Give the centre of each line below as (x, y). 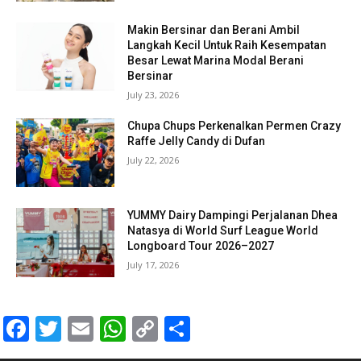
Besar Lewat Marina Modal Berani (216, 60)
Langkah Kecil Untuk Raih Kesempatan (227, 45)
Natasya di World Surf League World (223, 231)
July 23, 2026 (154, 94)
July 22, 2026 (154, 160)
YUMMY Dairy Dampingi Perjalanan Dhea (233, 216)
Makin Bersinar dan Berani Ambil (214, 29)
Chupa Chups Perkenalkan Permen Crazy (234, 125)
